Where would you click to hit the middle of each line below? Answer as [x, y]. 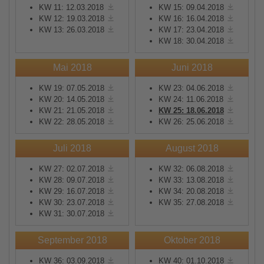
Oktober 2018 [192, 240]
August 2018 [192, 148]
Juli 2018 [72, 148]
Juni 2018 [192, 67]
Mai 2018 [72, 67]
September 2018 [72, 240]
